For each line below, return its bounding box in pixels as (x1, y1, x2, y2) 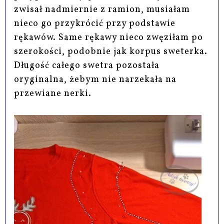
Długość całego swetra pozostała (14, 59, 160, 72)
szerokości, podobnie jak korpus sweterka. (14, 45, 208, 58)
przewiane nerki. (14, 87, 92, 100)
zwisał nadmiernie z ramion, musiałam (14, 3, 190, 16)
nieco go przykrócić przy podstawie (14, 17, 176, 30)
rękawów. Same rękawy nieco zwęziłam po (14, 31, 203, 44)
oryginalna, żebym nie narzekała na (14, 73, 177, 86)
